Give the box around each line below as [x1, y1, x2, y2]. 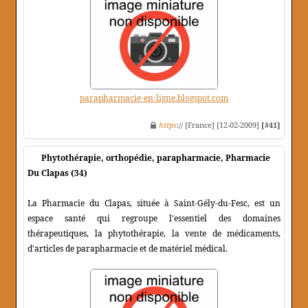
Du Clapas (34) [27, 167, 87, 179]
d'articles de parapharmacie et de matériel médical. [27, 243, 228, 255]
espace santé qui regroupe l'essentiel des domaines [27, 212, 280, 225]
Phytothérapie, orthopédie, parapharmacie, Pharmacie [41, 152, 270, 164]
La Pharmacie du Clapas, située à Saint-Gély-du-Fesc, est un [27, 197, 280, 210]
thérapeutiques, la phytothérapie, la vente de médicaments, [27, 228, 280, 240]
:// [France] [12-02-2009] [177, 120, 261, 131]
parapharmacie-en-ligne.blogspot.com [80, 92, 228, 104]
